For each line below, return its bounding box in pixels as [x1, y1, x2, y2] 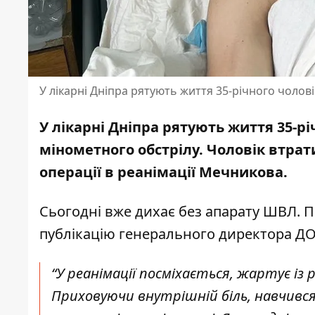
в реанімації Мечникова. [101, 162, 291, 182]
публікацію [39, 224, 115, 244]
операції [39, 162, 101, 182]
